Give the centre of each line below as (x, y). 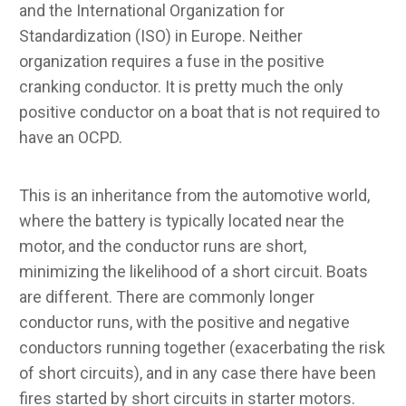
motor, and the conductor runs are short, (163, 246)
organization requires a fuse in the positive (172, 61)
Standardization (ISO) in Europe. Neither (161, 35)
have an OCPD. (71, 137)
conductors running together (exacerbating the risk (202, 347)
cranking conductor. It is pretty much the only (181, 86)
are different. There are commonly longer (167, 296)
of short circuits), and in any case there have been (198, 372)
